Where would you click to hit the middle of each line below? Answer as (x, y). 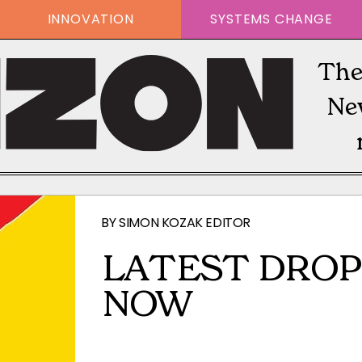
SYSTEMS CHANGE (271, 19)
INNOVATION (90, 19)
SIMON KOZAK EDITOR (185, 223)
